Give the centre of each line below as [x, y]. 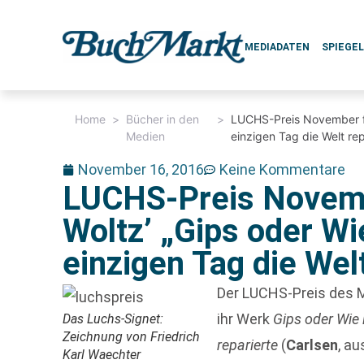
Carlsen [312, 345]
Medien [146, 136]
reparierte [248, 345]
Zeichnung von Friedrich [132, 337]
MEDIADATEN [277, 47]
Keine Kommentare [283, 169]
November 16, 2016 [141, 169]
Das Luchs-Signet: [113, 319]
